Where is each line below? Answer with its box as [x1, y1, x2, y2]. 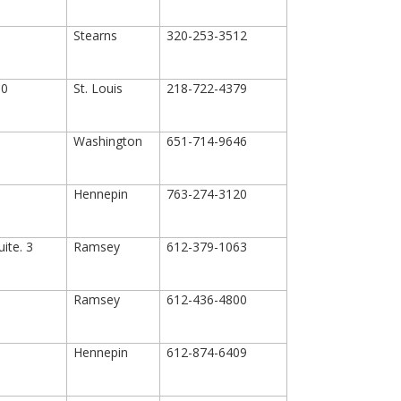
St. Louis [73, 80, 124, 97]
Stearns [73, 27, 118, 44]
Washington [73, 132, 143, 149]
